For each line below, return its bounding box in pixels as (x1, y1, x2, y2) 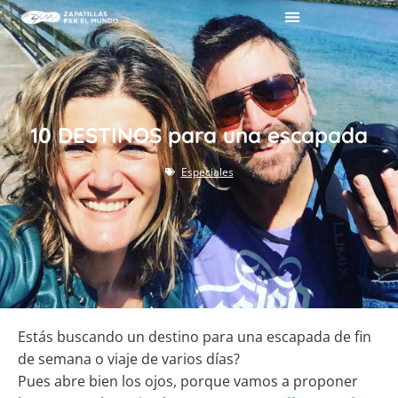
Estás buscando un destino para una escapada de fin (18, 327, 371, 346)
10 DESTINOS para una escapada (30, 122, 368, 148)
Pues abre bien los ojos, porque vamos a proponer (18, 371, 358, 391)
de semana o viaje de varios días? (18, 349, 240, 369)
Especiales (180, 164, 234, 179)
